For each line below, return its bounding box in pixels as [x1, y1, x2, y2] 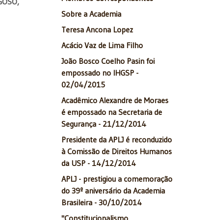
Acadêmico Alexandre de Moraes [61, 95, 168, 106]
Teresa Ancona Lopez [61, 25, 133, 35]
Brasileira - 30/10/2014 [61, 197, 142, 208]
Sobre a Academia [61, 9, 121, 19]
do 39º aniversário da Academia [61, 186, 165, 196]
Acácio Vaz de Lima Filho [61, 40, 143, 51]
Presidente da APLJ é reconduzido [61, 135, 172, 145]
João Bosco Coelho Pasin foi [61, 56, 155, 66]
